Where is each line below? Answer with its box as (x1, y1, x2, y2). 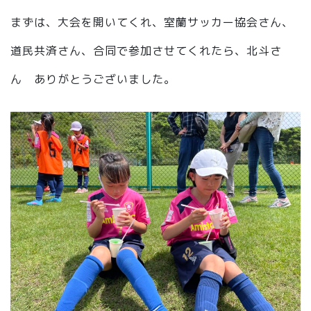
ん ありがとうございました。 (10, 72, 176, 87)
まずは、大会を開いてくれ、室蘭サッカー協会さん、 (10, 15, 294, 30)
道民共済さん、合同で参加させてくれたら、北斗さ (10, 43, 282, 58)
